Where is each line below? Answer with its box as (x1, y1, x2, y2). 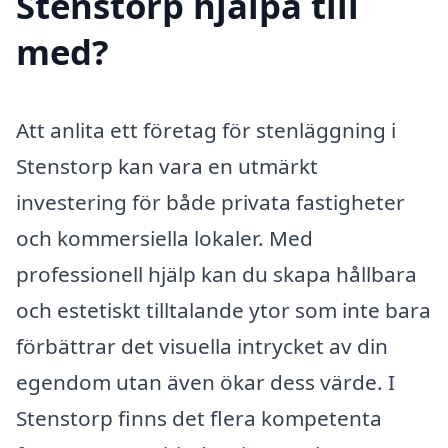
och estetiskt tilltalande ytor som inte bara (16, 295, 431, 324)
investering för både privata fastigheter (16, 187, 405, 216)
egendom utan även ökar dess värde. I (16, 367, 395, 396)
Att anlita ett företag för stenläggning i (16, 115, 396, 144)
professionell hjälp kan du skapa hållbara (16, 259, 417, 288)
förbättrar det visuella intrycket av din (16, 331, 388, 360)
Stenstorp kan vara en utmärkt (16, 151, 318, 180)
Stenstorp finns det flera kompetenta (16, 403, 382, 432)
